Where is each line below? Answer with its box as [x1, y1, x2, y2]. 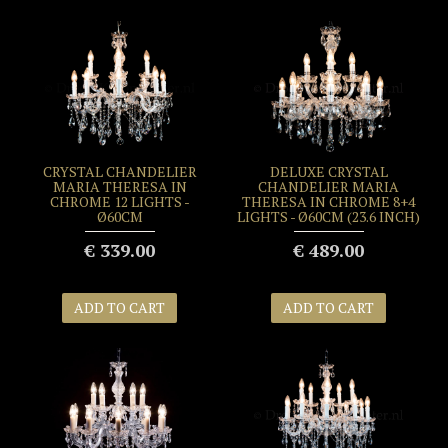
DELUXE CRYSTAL [269, 162, 388, 182]
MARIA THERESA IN [52, 177, 187, 197]
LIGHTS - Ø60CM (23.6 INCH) [237, 207, 420, 227]
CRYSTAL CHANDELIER [42, 162, 197, 182]
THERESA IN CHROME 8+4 [242, 192, 415, 212]
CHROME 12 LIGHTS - [49, 192, 190, 212]
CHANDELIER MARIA [258, 177, 399, 197]
